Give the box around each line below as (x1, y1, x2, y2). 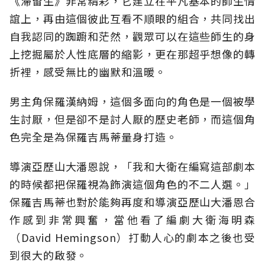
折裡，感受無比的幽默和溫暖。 (9, 64, 166, 80)
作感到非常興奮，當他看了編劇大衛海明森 (9, 212, 256, 228)
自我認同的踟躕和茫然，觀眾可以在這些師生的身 (9, 28, 256, 44)
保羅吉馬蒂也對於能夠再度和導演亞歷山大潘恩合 (9, 194, 256, 210)
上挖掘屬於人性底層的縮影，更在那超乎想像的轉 (9, 46, 256, 62)
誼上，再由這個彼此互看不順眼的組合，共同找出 (9, 11, 256, 27)
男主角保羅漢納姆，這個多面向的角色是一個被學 (9, 93, 256, 109)
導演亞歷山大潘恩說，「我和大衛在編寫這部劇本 (9, 159, 256, 174)
